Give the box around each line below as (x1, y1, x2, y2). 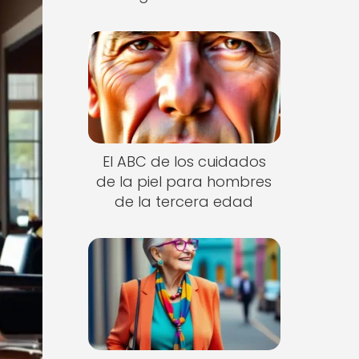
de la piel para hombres (96, 171, 272, 192)
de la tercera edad (115, 191, 254, 212)
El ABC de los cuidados (102, 151, 266, 171)
